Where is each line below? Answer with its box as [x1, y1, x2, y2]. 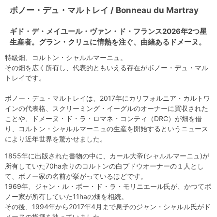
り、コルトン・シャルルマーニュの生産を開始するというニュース [5, 124, 208, 133]
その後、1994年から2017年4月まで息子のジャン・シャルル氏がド [5, 202, 211, 211]
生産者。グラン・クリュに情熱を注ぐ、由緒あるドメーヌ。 [10, 37, 206, 47]
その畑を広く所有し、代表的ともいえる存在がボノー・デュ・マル [5, 63, 208, 72]
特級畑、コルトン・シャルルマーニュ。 [5, 53, 127, 62]
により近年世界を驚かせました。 [5, 135, 107, 143]
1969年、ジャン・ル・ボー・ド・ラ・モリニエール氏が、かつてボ [5, 182, 211, 191]
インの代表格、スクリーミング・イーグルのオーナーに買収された [5, 104, 208, 113]
